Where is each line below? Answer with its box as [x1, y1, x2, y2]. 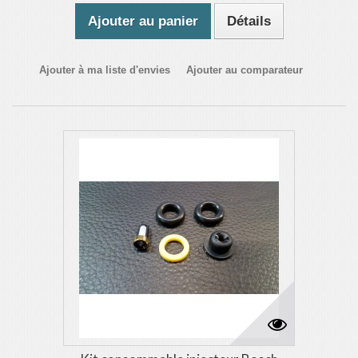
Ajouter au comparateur [186, 64, 303, 76]
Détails [226, 14, 271, 29]
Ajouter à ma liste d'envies [39, 64, 170, 76]
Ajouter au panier [87, 14, 198, 29]
